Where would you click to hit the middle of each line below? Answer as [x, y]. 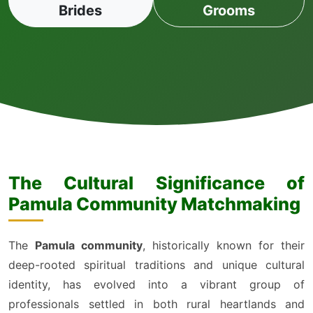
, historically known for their [224, 245]
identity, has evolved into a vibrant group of [156, 284]
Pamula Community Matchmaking [154, 204]
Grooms [228, 10]
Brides [81, 10]
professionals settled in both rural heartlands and [156, 304]
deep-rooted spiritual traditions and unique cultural [156, 265]
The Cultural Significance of [156, 183]
